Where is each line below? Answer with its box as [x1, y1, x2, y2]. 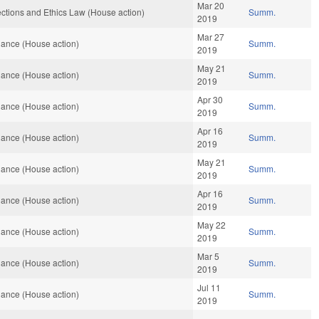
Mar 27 [197, 31, 225, 43]
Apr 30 [197, 93, 224, 106]
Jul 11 [197, 281, 221, 294]
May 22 [197, 219, 226, 231]
